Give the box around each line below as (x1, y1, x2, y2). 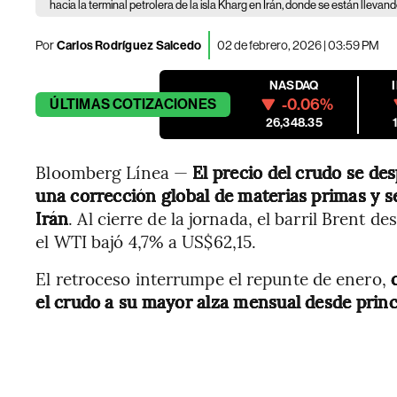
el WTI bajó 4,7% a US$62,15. (35, 230, 257, 253)
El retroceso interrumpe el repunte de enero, (35, 267, 391, 290)
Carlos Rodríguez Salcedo (56, 37, 202, 53)
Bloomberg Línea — (35, 160, 193, 183)
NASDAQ (269, 78, 319, 93)
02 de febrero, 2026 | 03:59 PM (217, 37, 380, 52)
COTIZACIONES (113, 96, 217, 113)
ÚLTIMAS (50, 96, 110, 113)
